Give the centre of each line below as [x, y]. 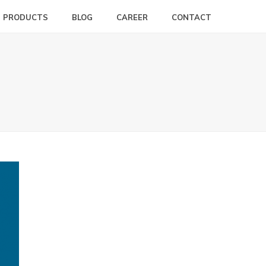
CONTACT [191, 17]
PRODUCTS [26, 17]
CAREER [132, 17]
